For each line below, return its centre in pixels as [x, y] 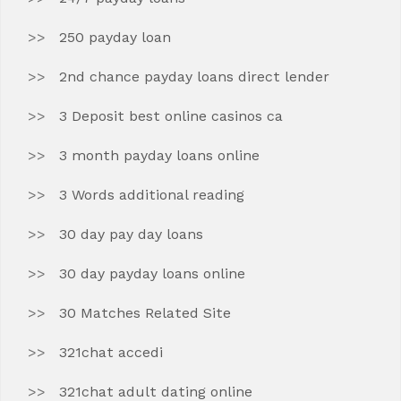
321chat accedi [111, 352]
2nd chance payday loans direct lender [194, 77]
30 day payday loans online [152, 273]
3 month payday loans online [159, 155]
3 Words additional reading [152, 195]
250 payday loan [115, 37]
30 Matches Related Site [145, 313]
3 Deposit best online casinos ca [171, 116]
